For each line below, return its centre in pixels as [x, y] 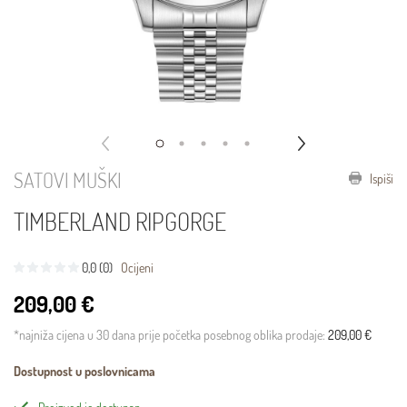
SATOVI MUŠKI [68, 180]
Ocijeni [137, 268]
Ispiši [380, 179]
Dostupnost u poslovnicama [84, 372]
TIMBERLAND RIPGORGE [120, 222]
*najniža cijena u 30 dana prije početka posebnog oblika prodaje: [171, 335]
